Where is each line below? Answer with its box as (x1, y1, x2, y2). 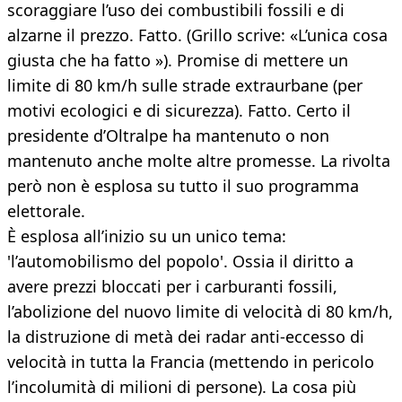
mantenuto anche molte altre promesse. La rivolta (7, 150, 390, 172)
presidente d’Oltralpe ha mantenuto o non (7, 125, 329, 147)
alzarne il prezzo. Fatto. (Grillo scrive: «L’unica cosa (7, 24, 388, 47)
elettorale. (7, 200, 85, 223)
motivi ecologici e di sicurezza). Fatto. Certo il (7, 100, 351, 122)
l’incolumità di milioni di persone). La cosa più (7, 376, 356, 398)
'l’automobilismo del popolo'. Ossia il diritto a (7, 250, 354, 273)
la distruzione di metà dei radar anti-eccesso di (7, 326, 364, 348)
